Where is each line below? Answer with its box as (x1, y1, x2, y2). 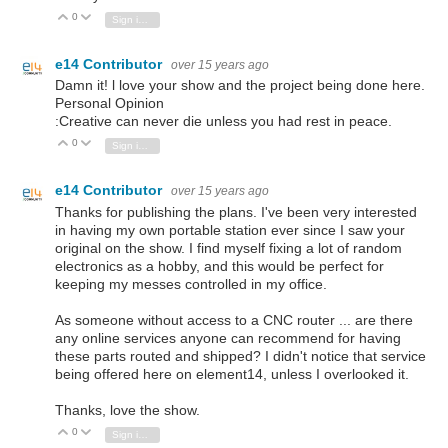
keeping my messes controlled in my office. (55, 275, 327, 292)
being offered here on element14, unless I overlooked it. (55, 365, 409, 382)
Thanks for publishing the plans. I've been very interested (55, 203, 417, 220)
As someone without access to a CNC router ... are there (55, 311, 413, 328)
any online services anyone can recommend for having (55, 329, 401, 346)
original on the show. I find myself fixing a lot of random (55, 239, 402, 256)
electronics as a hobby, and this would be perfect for (55, 257, 384, 274)
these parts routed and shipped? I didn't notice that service (55, 347, 426, 364)
